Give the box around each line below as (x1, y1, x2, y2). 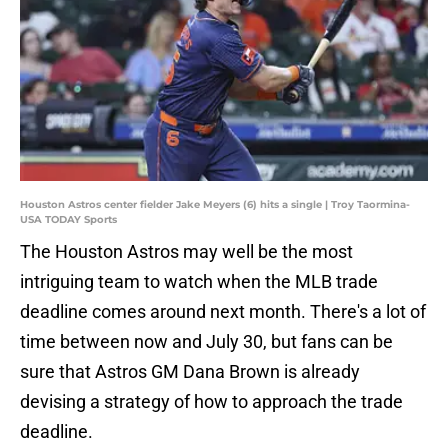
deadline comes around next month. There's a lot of (20, 301, 426, 323)
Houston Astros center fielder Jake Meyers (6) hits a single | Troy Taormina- (20, 198, 410, 212)
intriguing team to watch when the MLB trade (20, 271, 378, 293)
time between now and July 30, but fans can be (20, 331, 393, 353)
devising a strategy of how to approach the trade (20, 391, 403, 413)
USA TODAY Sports (20, 213, 117, 227)
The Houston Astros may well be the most (20, 241, 353, 263)
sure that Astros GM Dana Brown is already (20, 361, 360, 383)
